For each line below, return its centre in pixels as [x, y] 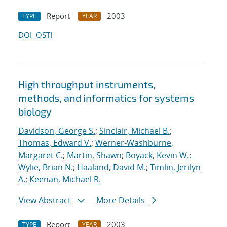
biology [35, 112]
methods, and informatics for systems [106, 98]
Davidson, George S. [57, 131]
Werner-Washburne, [134, 143]
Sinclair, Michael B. [135, 131]
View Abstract [45, 200]
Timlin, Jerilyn [175, 167]
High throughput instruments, [87, 84]
